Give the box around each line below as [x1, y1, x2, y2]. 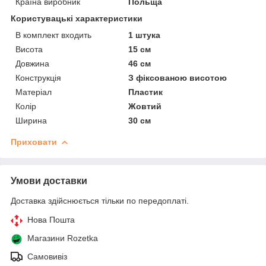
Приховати [11, 137, 57, 147]
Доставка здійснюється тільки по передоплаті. [11, 195, 189, 205]
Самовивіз [27, 251, 67, 261]
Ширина [15, 115, 47, 125]
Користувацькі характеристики [11, 13, 142, 23]
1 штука [128, 30, 161, 40]
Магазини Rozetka [27, 233, 98, 243]
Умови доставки [11, 175, 87, 186]
